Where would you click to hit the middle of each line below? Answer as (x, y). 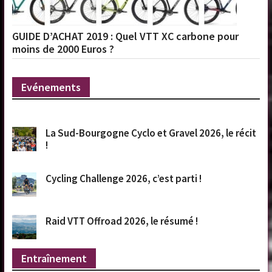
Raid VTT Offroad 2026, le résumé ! (122, 221)
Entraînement (54, 258)
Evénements (51, 87)
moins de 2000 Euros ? (63, 49)
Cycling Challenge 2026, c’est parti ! (124, 178)
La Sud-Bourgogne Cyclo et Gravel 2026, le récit (151, 133)
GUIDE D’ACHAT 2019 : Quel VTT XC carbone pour (126, 36)
